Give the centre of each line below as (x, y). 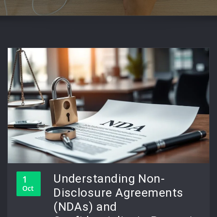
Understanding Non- (109, 179)
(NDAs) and (85, 207)
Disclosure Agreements (118, 193)
